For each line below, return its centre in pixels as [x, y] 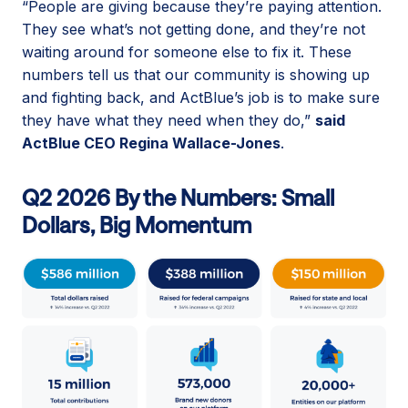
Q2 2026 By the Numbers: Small [178, 197]
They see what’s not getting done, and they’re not [194, 29]
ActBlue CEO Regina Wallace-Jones [151, 143]
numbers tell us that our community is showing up [196, 74]
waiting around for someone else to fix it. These [187, 51]
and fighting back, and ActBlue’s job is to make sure [201, 97]
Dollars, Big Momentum [137, 224]
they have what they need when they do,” [168, 120]
